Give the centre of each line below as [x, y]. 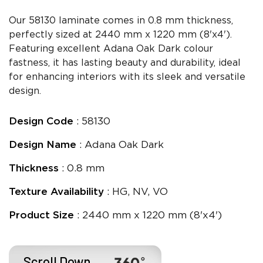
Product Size [41, 216]
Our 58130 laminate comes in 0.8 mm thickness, [121, 21]
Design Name [43, 146]
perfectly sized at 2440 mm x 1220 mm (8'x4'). [120, 35]
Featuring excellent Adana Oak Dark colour [111, 49]
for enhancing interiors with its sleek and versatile [127, 77]
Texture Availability [56, 193]
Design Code [41, 122]
